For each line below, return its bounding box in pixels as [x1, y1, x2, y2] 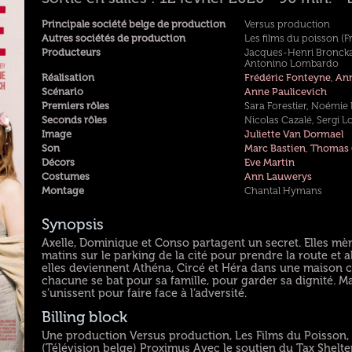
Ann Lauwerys [244, 170, 312, 182]
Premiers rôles [42, 100, 110, 112]
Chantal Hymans [244, 185, 322, 196]
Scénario [42, 86, 84, 97]
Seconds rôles [42, 114, 108, 126]
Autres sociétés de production [42, 32, 186, 44]
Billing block [42, 309, 128, 327]
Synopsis [42, 216, 104, 234]
